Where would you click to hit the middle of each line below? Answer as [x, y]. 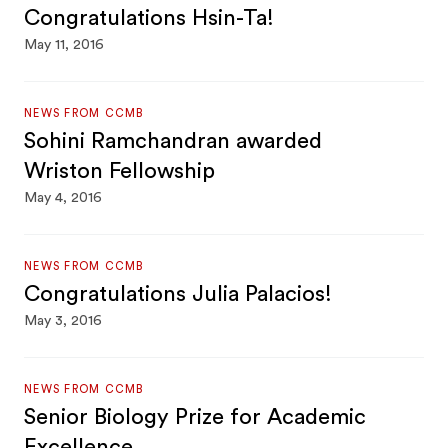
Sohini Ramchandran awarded [173, 141]
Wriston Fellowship [120, 171]
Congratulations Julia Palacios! [178, 294]
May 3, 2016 [63, 321]
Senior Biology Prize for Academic [195, 417]
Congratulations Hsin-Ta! [149, 18]
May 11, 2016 [64, 45]
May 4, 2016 [63, 198]
